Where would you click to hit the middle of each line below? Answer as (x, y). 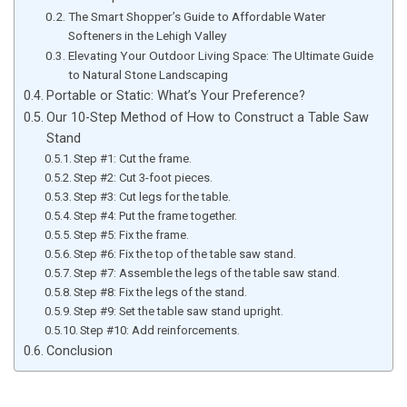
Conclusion (79, 351)
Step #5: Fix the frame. (132, 234)
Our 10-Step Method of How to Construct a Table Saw (207, 117)
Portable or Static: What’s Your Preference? (175, 95)
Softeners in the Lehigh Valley (147, 35)
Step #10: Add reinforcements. (160, 330)
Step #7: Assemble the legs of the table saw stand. (207, 273)
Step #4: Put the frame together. (156, 215)
